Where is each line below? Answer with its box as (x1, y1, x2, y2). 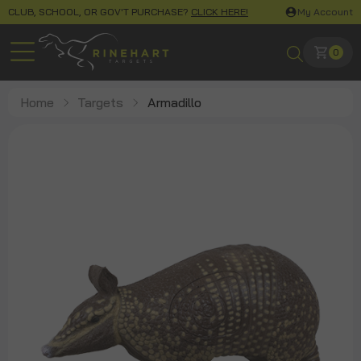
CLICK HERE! (191, 6, 248, 18)
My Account (297, 6, 353, 18)
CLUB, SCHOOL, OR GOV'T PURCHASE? (8, 6, 191, 18)
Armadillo (147, 94, 201, 110)
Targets (77, 94, 123, 110)
